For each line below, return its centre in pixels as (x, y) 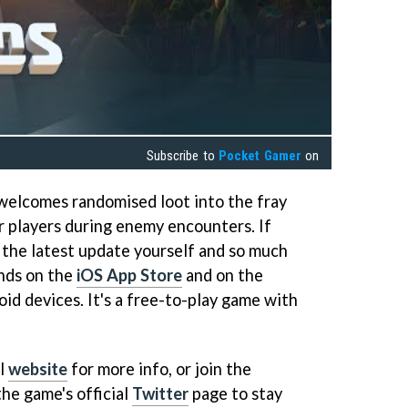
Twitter (160, 394)
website (38, 369)
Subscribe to (183, 156)
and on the (223, 275)
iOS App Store (129, 275)
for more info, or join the (159, 369)
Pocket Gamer (260, 156)
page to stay (235, 394)
